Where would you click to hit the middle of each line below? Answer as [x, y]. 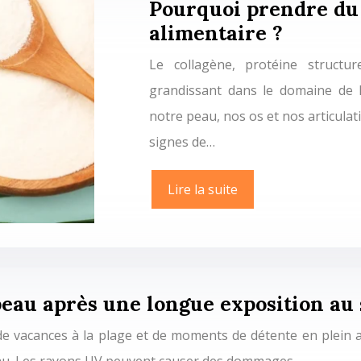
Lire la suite [203, 189]
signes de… [182, 141]
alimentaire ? [216, 33]
